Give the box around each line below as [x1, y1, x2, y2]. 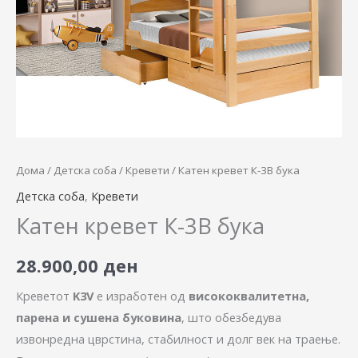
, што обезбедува [181, 308, 281, 325]
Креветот [16, 287, 73, 304]
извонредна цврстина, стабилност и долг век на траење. [16, 330, 340, 347]
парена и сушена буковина [16, 308, 181, 325]
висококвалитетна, [189, 287, 309, 304]
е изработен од [93, 287, 189, 304]
